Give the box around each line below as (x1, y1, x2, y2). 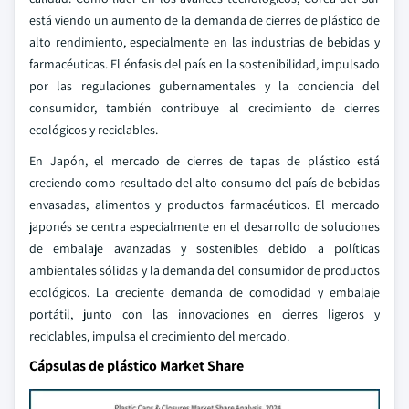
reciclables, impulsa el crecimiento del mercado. (29, 328, 289, 344)
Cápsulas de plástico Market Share (29, 356, 244, 375)
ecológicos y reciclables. (29, 121, 158, 138)
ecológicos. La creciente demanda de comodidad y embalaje (29, 284, 380, 300)
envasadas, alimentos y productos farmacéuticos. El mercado (29, 196, 380, 213)
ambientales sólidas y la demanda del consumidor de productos (29, 262, 380, 278)
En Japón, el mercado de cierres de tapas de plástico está (29, 152, 380, 169)
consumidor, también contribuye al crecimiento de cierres (29, 100, 380, 116)
